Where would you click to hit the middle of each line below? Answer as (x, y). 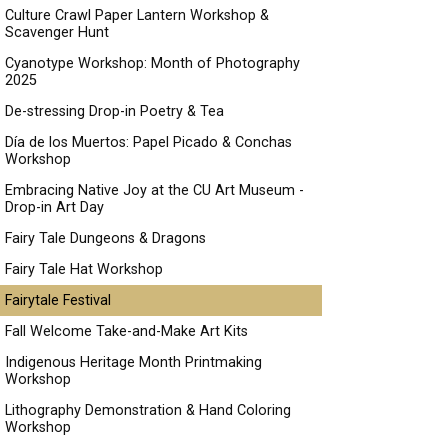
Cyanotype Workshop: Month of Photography (152, 63)
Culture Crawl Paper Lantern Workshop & (137, 15)
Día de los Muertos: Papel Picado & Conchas (148, 142)
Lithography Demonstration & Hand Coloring (148, 410)
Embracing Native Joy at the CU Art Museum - (154, 190)
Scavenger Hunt (57, 32)
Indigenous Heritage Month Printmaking (133, 362)
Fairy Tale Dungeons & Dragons (105, 238)
